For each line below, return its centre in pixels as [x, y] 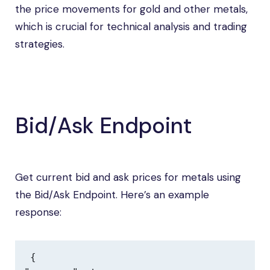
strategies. [40, 44]
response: [38, 212]
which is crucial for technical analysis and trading [131, 27]
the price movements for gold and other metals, [131, 9]
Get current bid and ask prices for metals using [128, 177]
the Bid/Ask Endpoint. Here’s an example [112, 195]
